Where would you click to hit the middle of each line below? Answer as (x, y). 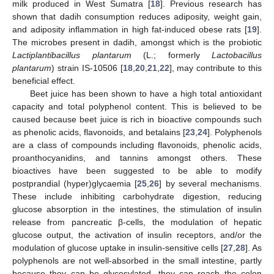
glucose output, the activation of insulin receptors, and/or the (137, 235)
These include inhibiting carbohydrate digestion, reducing (137, 196)
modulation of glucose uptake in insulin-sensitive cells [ (118, 247)
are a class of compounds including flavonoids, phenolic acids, (137, 145)
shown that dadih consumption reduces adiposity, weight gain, (137, 16)
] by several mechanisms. (211, 183)
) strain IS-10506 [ (87, 68)
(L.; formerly (171, 55)
